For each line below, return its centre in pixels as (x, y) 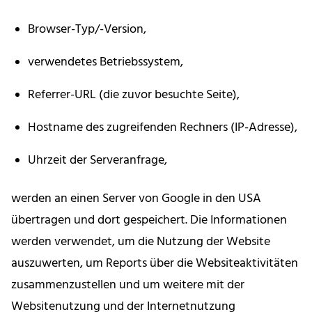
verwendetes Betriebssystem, (106, 63)
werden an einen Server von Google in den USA (136, 199)
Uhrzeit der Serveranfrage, (97, 161)
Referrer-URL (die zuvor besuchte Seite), (134, 95)
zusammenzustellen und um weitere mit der (128, 286)
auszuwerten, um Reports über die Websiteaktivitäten (155, 264)
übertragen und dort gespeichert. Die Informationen (149, 221)
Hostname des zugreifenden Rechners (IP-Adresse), (163, 128)
